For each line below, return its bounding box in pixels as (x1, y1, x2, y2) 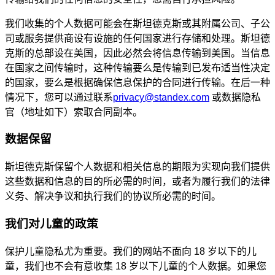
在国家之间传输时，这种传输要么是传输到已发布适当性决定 (5, 62, 270, 73)
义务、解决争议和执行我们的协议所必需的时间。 (5, 191, 221, 202)
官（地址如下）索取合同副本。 (5, 106, 142, 117)
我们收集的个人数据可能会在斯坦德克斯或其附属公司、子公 (5, 18, 270, 29)
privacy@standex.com (113, 91, 209, 103)
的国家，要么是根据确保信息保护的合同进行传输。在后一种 (5, 77, 270, 88)
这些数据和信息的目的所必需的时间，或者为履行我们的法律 (5, 176, 270, 187)
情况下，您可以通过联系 (5, 91, 113, 103)
